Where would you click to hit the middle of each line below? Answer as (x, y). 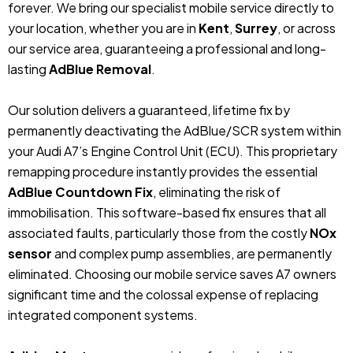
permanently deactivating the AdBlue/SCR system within (175, 130)
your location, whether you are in (103, 28)
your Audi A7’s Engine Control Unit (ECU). (126, 150)
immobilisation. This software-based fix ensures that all (167, 212)
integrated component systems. (103, 314)
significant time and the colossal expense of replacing (163, 294)
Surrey (256, 28)
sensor (30, 253)
